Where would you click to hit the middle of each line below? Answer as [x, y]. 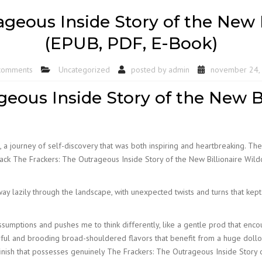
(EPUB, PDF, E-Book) [131, 43]
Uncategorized [84, 69]
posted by [149, 69]
